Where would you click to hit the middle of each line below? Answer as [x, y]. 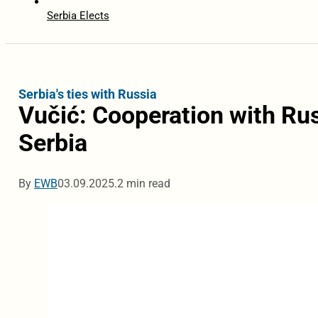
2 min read [143, 184]
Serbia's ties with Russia [87, 94]
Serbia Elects [78, 16]
